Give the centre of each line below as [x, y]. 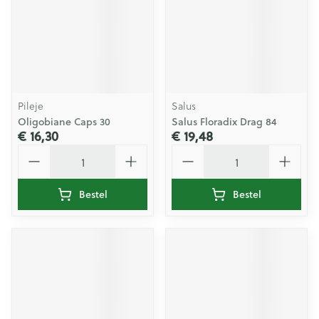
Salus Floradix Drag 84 [224, 122]
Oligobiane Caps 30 [64, 122]
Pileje [31, 106]
